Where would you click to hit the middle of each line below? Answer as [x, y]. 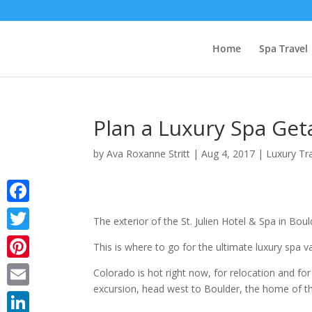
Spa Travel [283, 48]
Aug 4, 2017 [228, 154]
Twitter [23, 241]
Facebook [29, 213]
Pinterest [27, 268]
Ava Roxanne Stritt [149, 154]
